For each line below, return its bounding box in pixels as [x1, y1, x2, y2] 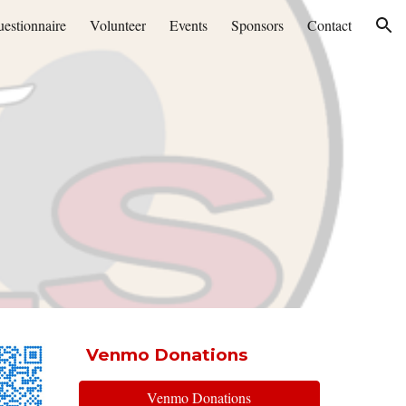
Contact [307, 15, 352, 34]
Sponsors [231, 15, 284, 34]
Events [169, 15, 208, 34]
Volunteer [90, 15, 146, 34]
